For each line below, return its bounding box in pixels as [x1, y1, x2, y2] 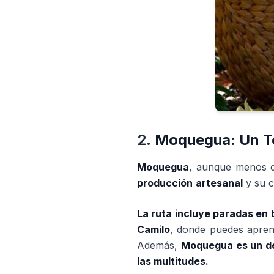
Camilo [137, 223, 170, 235]
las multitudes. [137, 255, 209, 267]
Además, [137, 239, 181, 251]
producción [137, 177, 193, 189]
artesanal [196, 177, 243, 189]
